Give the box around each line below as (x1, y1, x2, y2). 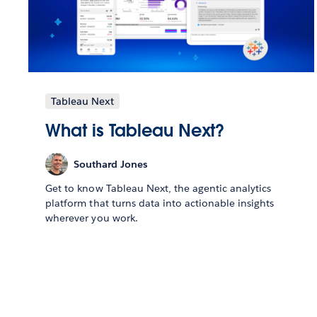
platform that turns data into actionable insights (45, 197, 275, 210)
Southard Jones (74, 157, 148, 171)
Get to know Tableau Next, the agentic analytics (45, 182, 272, 195)
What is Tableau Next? (45, 120, 225, 142)
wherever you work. (45, 212, 138, 225)
